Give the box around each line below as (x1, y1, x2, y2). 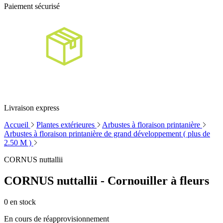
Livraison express (4, 104, 59, 112)
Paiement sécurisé (4, 2, 60, 11)
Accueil (4, 120, 30, 129)
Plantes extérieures (36, 120, 97, 129)
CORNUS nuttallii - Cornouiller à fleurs (4, 174, 209, 187)
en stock (8, 197, 36, 206)
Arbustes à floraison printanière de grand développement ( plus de (4, 129, 210, 138)
